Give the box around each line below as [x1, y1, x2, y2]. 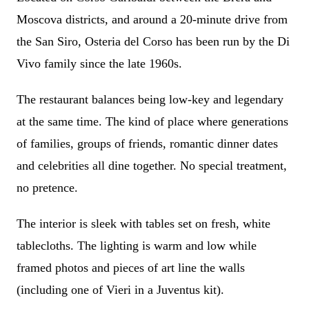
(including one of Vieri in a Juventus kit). [17, 283, 224, 297]
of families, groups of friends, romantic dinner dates [17, 137, 278, 151]
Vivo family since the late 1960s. [17, 57, 182, 71]
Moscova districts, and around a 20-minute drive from [17, 12, 288, 27]
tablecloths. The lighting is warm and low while [17, 239, 257, 253]
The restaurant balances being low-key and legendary [17, 92, 283, 107]
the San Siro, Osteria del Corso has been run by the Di [17, 34, 290, 49]
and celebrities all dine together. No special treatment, [17, 159, 287, 173]
